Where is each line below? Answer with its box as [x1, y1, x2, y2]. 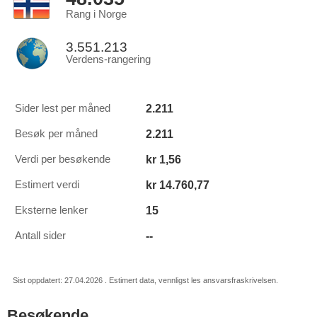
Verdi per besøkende [15, 154, 110, 165]
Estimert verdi [15, 179, 79, 190]
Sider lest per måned [15, 103, 110, 114]
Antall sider [15, 230, 66, 241]
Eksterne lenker [15, 204, 88, 216]
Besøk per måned [15, 128, 98, 139]
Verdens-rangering [66, 54, 151, 65]
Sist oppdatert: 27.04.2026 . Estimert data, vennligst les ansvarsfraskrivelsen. [13, 276, 278, 284]
